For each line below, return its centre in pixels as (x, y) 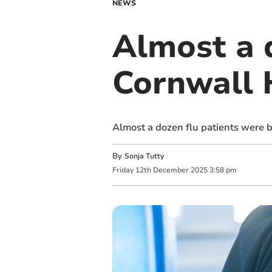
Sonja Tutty (144, 156)
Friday (123, 170)
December (171, 170)
